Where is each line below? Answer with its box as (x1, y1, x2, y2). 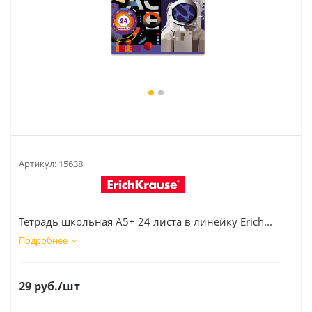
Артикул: (19, 157, 56, 170)
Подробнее (19, 234, 68, 247)
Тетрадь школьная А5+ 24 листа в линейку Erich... (19, 214, 272, 228)
